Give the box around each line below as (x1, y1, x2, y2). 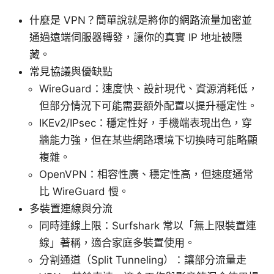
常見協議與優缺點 (29, 65, 113, 78)
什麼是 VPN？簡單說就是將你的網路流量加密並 (29, 14, 252, 27)
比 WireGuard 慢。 (39, 185, 129, 198)
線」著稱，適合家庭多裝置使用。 (39, 237, 195, 250)
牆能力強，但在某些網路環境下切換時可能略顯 (39, 134, 257, 147)
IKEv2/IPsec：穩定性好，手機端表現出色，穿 (39, 117, 252, 130)
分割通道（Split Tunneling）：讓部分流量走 (39, 254, 246, 267)
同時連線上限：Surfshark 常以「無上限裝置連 (39, 220, 256, 232)
